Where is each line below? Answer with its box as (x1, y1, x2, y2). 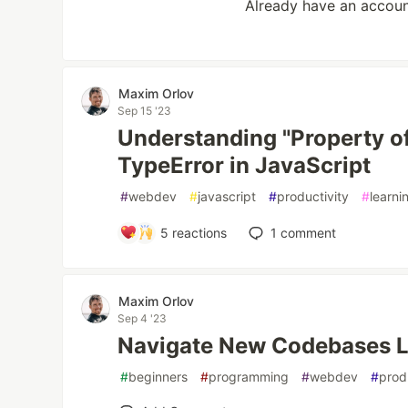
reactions (168, 224, 228, 240)
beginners (128, 368, 189, 384)
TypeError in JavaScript (117, 151, 372, 178)
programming (209, 368, 290, 384)
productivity (277, 188, 350, 204)
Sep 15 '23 (117, 103, 172, 117)
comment (277, 224, 337, 240)
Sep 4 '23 (117, 311, 168, 325)
